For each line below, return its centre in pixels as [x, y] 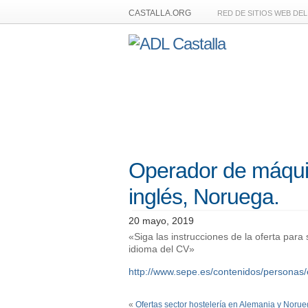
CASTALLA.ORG [160, 13]
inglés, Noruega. [204, 197]
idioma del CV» [162, 249]
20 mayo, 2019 [161, 221]
